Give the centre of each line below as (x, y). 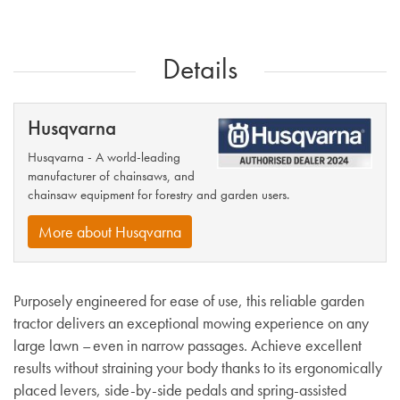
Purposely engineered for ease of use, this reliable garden (189, 301)
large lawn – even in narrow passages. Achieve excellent (187, 346)
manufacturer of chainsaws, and (111, 175)
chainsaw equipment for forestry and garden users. (158, 194)
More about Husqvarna (110, 232)
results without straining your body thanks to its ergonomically (198, 368)
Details (200, 69)
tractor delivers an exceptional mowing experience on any (191, 323)
